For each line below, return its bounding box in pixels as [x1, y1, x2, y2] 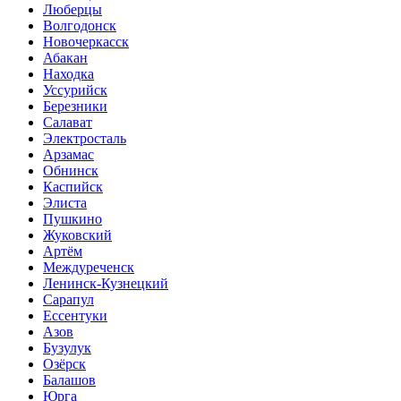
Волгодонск [43, 17, 116, 33]
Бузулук [43, 339, 91, 355]
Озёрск [43, 355, 86, 371]
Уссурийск [43, 81, 107, 98]
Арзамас [43, 146, 94, 162]
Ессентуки [43, 307, 107, 323]
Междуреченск [43, 259, 134, 275]
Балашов [43, 371, 96, 388]
